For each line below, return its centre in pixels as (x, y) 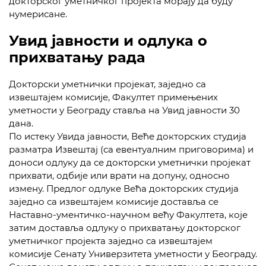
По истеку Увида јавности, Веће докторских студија (128, 136)
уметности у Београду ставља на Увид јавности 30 (124, 110)
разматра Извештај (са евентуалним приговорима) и (131, 149)
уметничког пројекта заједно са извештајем (111, 241)
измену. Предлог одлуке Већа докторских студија (124, 189)
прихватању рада (77, 57)
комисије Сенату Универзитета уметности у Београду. (133, 254)
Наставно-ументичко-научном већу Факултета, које (128, 215)
